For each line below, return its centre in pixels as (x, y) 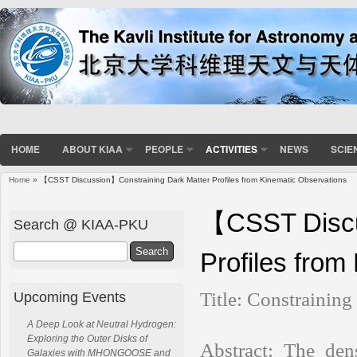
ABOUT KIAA (92, 149)
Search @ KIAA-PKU (81, 224)
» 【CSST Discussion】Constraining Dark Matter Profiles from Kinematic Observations (188, 180)
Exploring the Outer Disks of (87, 339)
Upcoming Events (70, 297)
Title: (224, 300)
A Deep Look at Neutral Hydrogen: (102, 325)
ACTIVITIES (231, 149)
